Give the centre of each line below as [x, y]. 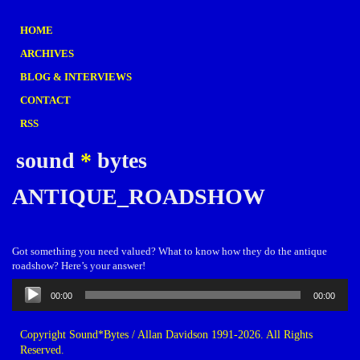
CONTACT [45, 100]
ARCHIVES [47, 53]
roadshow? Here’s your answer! [79, 266]
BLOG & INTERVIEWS [76, 77]
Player [27, 299]
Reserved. [42, 350]
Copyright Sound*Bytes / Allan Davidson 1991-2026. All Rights [166, 335]
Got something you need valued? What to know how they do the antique [170, 251]
